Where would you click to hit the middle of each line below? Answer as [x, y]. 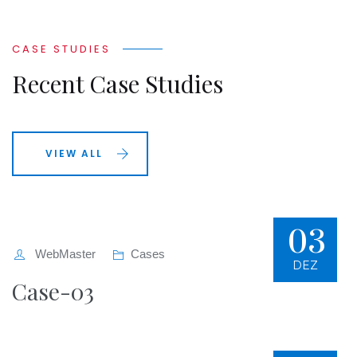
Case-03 [53, 292]
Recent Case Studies [118, 84]
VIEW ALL [74, 154]
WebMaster [64, 254]
